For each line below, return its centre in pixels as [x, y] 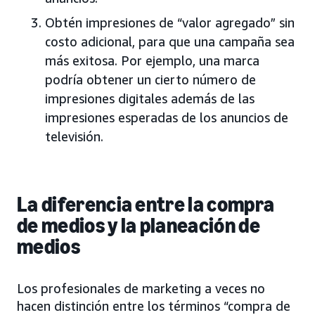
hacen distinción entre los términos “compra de [154, 306]
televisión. [74, 136]
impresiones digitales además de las [150, 98]
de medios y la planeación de [139, 225]
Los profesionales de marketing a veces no [141, 288]
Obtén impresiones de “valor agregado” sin [170, 22]
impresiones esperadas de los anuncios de [167, 117]
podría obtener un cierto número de [150, 79]
